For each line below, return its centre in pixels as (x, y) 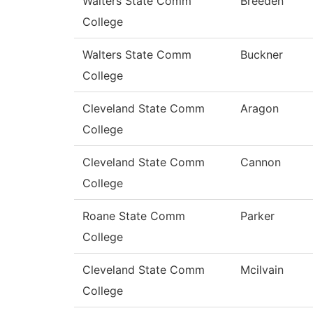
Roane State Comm (134, 216)
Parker (257, 216)
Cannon (261, 162)
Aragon (260, 109)
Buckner (262, 55)
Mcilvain (262, 270)
